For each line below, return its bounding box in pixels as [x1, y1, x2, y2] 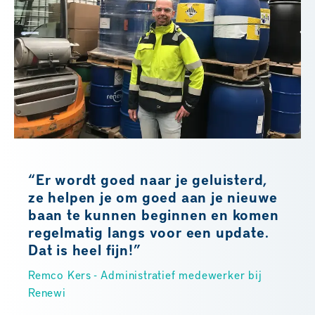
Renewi [28, 285, 66, 300]
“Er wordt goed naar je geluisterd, [28, 170, 268, 189]
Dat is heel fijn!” [28, 240, 141, 259]
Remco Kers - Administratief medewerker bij [28, 267, 262, 283]
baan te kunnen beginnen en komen [28, 205, 279, 224]
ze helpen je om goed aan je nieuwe [28, 188, 278, 207]
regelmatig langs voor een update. [28, 223, 269, 242]
